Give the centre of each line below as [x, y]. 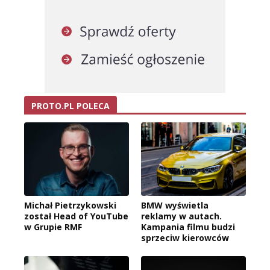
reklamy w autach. [181, 216]
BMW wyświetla [175, 205]
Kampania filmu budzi [188, 227]
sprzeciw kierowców [185, 237]
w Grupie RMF [53, 227]
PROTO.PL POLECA [71, 105]
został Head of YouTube [76, 216]
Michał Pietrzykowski [70, 205]
